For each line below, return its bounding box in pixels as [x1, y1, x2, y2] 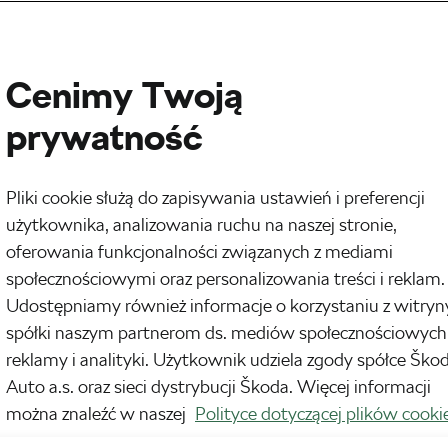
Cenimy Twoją [6, 74, 243, 117]
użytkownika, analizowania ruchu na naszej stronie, [6, 214, 397, 235]
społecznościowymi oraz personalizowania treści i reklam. [6, 268, 445, 289]
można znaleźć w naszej [6, 403, 190, 424]
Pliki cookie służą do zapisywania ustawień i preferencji [6, 187, 425, 208]
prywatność [6, 116, 202, 159]
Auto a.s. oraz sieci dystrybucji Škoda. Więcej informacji [6, 376, 431, 397]
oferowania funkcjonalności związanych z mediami [6, 241, 393, 262]
